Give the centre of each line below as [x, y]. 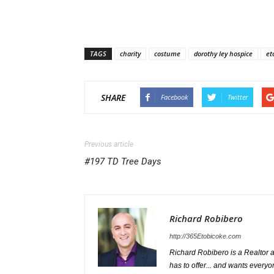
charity [130, 54]
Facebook [174, 97]
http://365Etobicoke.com [205, 236]
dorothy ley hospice [223, 54]
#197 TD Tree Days [123, 161]
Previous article [109, 144]
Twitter [238, 97]
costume [167, 54]
